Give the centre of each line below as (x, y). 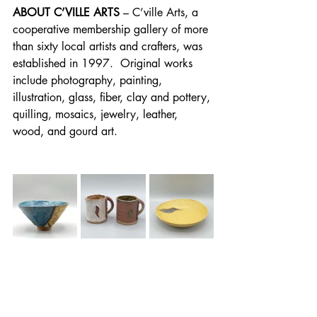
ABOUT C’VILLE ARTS (66, 12)
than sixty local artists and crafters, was (109, 46)
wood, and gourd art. (65, 131)
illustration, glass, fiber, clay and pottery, (113, 97)
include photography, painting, (89, 80)
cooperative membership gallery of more (112, 29)
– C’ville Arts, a (161, 12)
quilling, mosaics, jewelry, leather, (97, 114)
